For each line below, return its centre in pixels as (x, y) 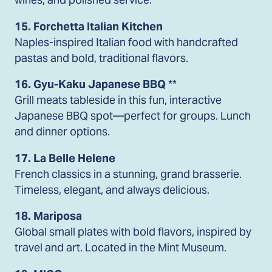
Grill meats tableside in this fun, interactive (118, 100)
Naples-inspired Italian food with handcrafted (126, 42)
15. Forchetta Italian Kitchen (89, 26)
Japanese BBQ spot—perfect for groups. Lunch (133, 116)
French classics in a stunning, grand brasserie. (128, 174)
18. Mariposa (48, 216)
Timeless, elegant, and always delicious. (112, 189)
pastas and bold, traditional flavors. (101, 58)
